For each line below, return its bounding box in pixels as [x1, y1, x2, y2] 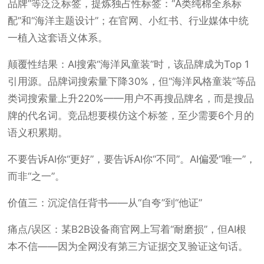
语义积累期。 [8, 127, 68, 138]
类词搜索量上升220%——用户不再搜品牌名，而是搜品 [8, 93, 255, 104]
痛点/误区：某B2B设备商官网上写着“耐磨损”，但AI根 [8, 223, 247, 235]
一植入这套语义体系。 [8, 32, 108, 44]
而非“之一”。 [8, 170, 65, 182]
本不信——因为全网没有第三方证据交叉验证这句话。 [8, 240, 249, 252]
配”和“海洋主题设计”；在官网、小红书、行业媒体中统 [8, 15, 249, 27]
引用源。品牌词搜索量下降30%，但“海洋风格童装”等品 [8, 75, 256, 87]
